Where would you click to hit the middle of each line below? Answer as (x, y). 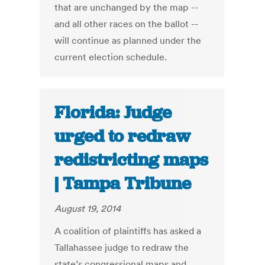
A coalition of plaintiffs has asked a (128, 231)
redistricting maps (132, 160)
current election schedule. (111, 57)
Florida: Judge (113, 113)
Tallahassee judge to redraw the (122, 248)
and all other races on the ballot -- (127, 24)
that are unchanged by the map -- (127, 7)
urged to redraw (123, 136)
